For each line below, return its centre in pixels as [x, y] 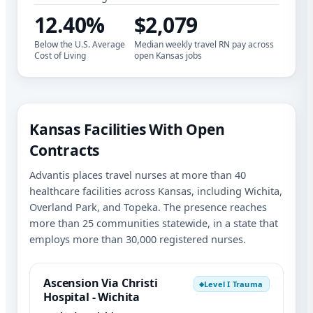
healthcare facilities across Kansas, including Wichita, [156, 191]
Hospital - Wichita [92, 297]
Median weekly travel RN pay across [204, 45]
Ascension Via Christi [101, 283]
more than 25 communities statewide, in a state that [154, 223]
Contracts [65, 151]
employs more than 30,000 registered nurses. [138, 239]
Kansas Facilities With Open [127, 130]
